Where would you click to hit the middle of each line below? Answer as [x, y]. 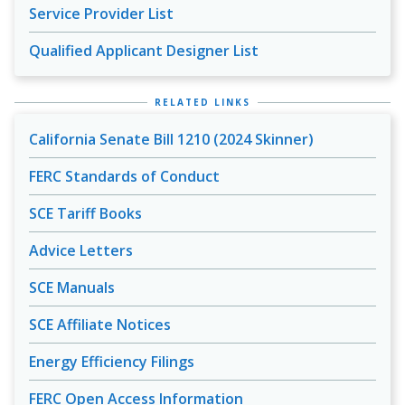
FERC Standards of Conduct [124, 176]
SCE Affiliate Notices [100, 325]
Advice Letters [81, 250]
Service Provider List [101, 14]
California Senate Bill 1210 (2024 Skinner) [171, 139]
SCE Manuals [72, 287]
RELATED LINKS [202, 102]
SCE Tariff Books [85, 213]
